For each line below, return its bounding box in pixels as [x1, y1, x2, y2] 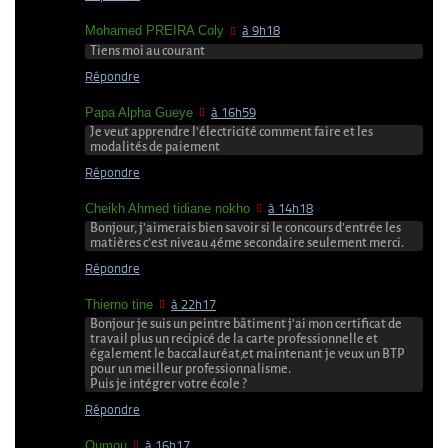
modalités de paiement [90, 139, 220, 154]
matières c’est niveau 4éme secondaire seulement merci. [90, 235, 404, 250]
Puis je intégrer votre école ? [90, 376, 247, 391]
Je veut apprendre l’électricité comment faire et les [90, 124, 373, 139]
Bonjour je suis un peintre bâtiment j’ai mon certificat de [90, 316, 402, 331]
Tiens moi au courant [90, 43, 205, 58]
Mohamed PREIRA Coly [85, 23, 224, 39]
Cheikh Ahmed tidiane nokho [85, 200, 250, 216]
